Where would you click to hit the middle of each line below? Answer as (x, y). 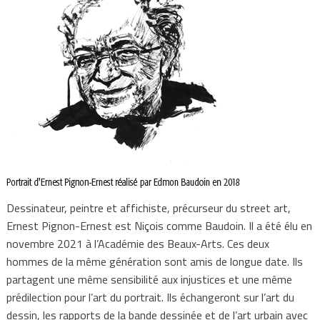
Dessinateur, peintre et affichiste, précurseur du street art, (148, 208)
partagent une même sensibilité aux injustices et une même (149, 279)
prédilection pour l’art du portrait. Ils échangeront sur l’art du (150, 297)
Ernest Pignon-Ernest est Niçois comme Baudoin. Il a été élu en (159, 226)
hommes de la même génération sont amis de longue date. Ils (154, 261)
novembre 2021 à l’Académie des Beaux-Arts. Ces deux (137, 244)
